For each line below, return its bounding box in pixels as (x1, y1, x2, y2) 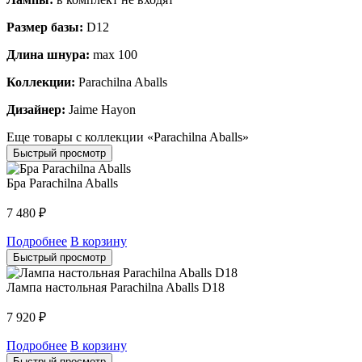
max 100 (90, 47, 137, 61)
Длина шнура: (6, 47, 90, 61)
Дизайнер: (6, 102, 65, 116)
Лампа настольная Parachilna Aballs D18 (6, 280, 225, 294)
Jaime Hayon (65, 102, 136, 116)
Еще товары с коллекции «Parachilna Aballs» (6, 129, 249, 144)
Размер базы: (6, 19, 83, 34)
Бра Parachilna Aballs (6, 175, 118, 190)
